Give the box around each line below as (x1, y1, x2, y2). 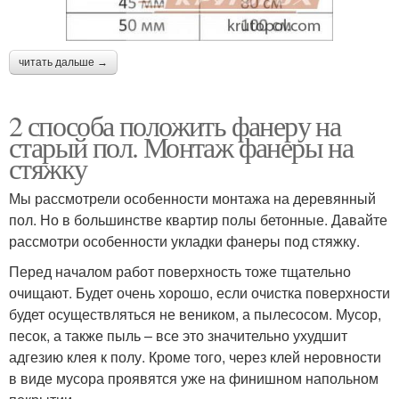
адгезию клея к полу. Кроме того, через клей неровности (9, 346, 381, 368)
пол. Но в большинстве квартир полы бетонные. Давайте (9, 209, 387, 231)
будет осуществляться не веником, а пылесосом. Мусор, (9, 304, 381, 325)
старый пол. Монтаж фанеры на (9, 127, 354, 167)
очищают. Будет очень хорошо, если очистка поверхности (9, 282, 390, 304)
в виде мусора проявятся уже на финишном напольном (9, 368, 379, 389)
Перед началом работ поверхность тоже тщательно (9, 261, 351, 282)
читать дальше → (19, 56, 108, 69)
